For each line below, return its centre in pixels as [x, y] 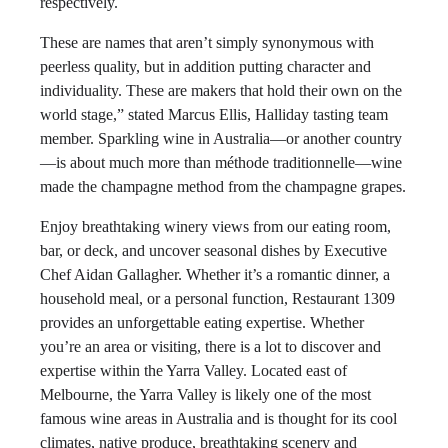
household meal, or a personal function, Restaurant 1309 [217, 298]
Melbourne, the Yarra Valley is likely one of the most [205, 394]
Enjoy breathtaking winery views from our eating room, [215, 226]
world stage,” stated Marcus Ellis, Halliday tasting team [214, 114]
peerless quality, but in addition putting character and [205, 66]
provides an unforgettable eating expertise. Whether [202, 322]
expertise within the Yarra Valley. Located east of [193, 370]
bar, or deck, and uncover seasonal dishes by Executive [213, 250]
